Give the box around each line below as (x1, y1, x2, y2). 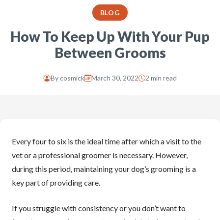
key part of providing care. (12, 178, 100, 187)
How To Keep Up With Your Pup (10, 28, 210, 45)
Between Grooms (54, 44, 166, 61)
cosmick (59, 74, 84, 82)
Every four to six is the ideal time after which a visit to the (12, 137, 201, 146)
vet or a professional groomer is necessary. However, (12, 150, 188, 160)
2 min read (145, 74, 177, 82)
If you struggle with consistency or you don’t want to (12, 203, 186, 213)
